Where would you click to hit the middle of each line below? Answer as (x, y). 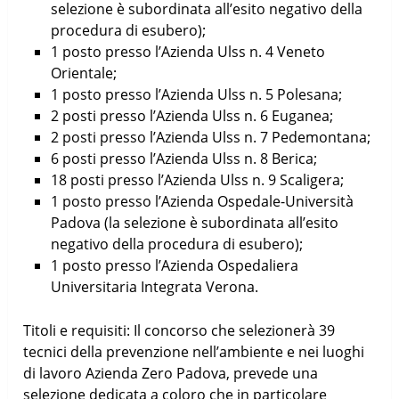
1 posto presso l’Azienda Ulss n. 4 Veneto (187, 51)
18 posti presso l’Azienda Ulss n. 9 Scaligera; (197, 179)
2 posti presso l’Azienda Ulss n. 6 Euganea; (191, 115)
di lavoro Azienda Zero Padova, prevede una (171, 373)
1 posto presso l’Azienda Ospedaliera (174, 265)
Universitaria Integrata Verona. (154, 286)
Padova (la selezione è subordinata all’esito (194, 222)
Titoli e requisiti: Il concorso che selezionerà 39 (179, 330)
